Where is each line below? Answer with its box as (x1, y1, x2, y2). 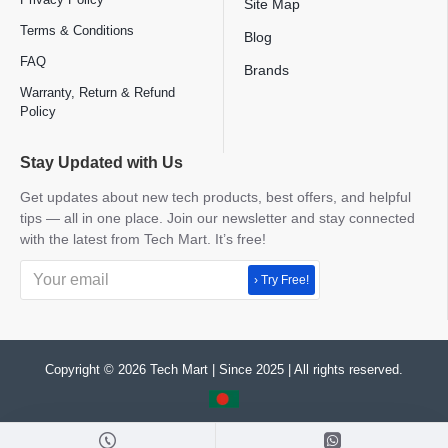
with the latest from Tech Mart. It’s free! (20, 231, 266, 247)
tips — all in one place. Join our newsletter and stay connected (20, 210, 415, 226)
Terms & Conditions (20, 23, 134, 38)
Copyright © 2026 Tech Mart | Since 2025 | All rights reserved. (45, 362, 403, 377)
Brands (244, 62, 289, 78)
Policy (20, 104, 56, 119)
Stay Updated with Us (20, 154, 183, 171)
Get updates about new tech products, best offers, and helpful (20, 189, 411, 205)
